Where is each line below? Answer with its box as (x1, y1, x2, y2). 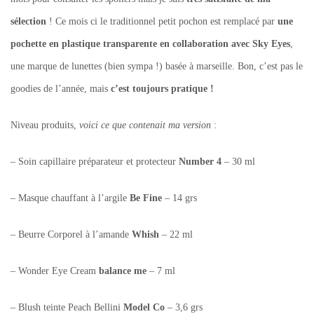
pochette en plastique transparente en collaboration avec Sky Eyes (11, 39, 290, 50)
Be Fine (130, 193, 162, 204)
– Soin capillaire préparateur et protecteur (11, 156, 179, 168)
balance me (99, 266, 146, 277)
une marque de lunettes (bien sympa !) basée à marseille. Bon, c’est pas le (11, 61, 303, 72)
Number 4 (179, 156, 221, 168)
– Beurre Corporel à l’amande (11, 229, 132, 240)
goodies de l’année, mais (11, 83, 111, 95)
